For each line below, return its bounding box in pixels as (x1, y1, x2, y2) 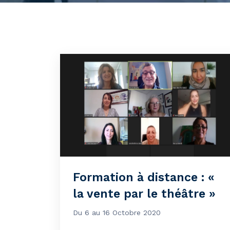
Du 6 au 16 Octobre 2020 (73, 208, 161, 217)
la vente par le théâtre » (73, 187, 216, 201)
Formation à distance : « (73, 170, 215, 184)
